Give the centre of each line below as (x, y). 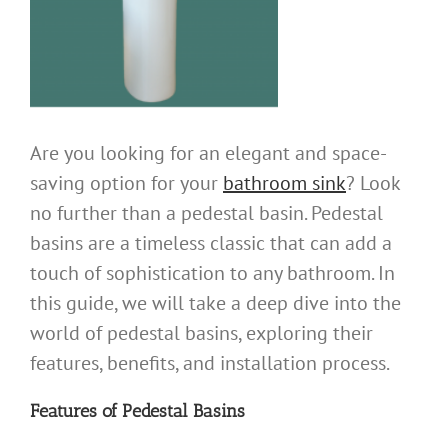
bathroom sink (284, 182)
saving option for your (126, 182)
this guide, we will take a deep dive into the (215, 302)
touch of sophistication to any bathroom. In (212, 272)
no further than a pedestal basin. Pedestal (206, 212)
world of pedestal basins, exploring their (201, 332)
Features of (76, 410)
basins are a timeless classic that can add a (211, 242)
